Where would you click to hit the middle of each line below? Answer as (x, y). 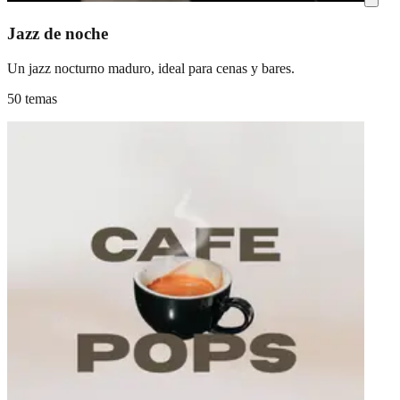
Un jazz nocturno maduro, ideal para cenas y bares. (151, 68)
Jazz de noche (58, 33)
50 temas (32, 98)
